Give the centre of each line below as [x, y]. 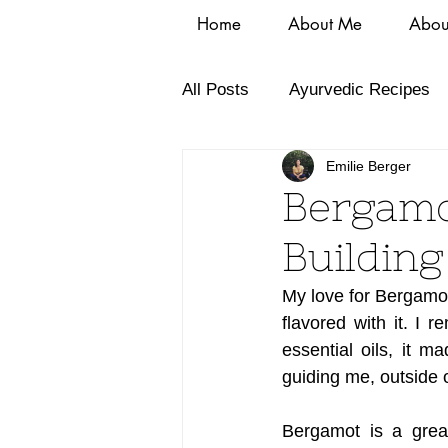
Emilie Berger [368, 165]
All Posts [215, 89]
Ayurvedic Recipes [359, 89]
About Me [325, 24]
